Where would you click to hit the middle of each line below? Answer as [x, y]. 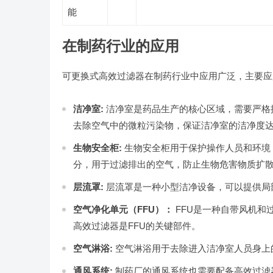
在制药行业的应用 [121, 46]
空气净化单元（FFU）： [123, 209]
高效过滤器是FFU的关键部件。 [137, 226]
